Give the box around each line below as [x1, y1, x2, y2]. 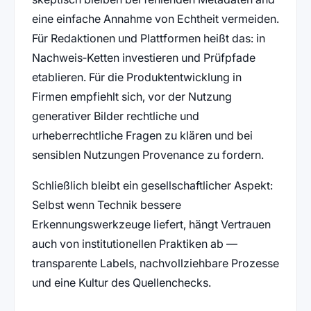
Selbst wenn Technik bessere [31, 197, 181, 212]
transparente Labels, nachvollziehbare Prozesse [31, 255, 279, 270]
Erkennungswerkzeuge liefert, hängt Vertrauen [31, 217, 271, 231]
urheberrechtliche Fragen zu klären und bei [31, 128, 253, 142]
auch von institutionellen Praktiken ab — [31, 236, 237, 251]
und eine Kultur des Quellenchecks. [31, 275, 211, 289]
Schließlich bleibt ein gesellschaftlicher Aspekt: [31, 178, 273, 192]
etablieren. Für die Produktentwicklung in [31, 69, 242, 84]
